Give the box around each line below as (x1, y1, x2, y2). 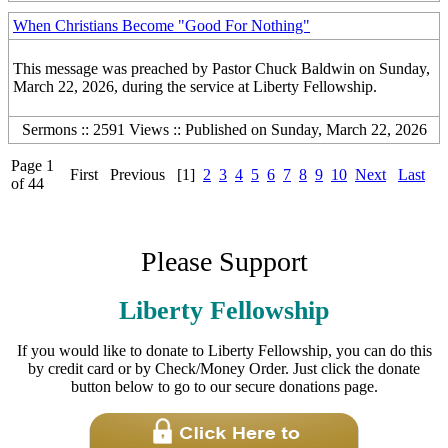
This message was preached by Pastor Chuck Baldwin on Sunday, (13, 60, 430, 77)
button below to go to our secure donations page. (70, 378, 378, 395)
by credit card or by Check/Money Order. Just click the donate (28, 360, 420, 377)
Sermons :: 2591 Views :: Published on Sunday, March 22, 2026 (21, 121, 427, 138)
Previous (110, 166, 165, 183)
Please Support (140, 246, 308, 277)
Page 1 (11, 157, 54, 174)
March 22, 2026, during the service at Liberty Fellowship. (13, 78, 377, 95)
